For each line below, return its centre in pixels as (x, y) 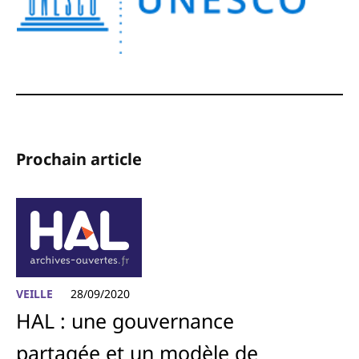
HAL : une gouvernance (125, 321)
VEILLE (34, 294)
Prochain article (79, 159)
